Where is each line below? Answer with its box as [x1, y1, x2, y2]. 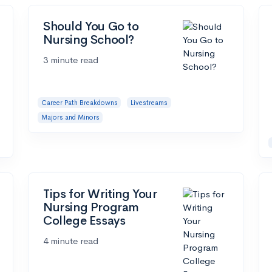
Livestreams [130, 98, 168, 107]
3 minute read [43, 53, 98, 66]
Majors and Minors [41, 113, 100, 122]
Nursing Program [43, 200, 139, 216]
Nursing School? [43, 32, 134, 47]
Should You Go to [43, 18, 139, 34]
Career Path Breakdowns [41, 98, 118, 107]
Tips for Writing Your [43, 186, 157, 202]
